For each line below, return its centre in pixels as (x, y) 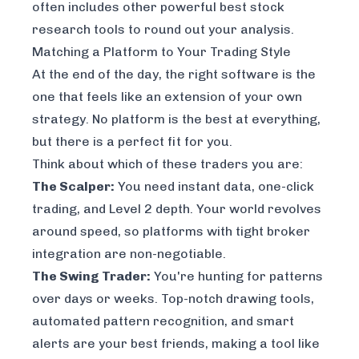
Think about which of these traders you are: (167, 164)
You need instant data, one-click (214, 187)
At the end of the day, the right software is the (174, 75)
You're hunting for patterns (237, 276)
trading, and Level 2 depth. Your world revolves (177, 209)
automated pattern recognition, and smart (163, 321)
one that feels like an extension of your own (167, 97)
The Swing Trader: (91, 276)
